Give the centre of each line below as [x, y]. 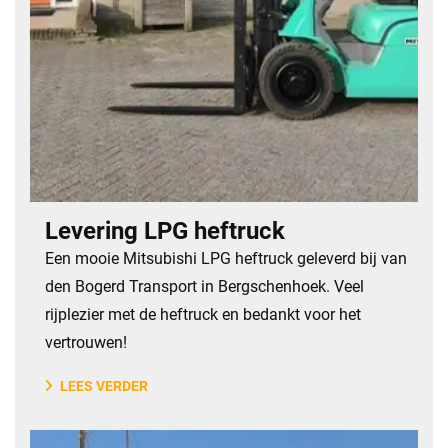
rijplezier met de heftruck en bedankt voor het [203, 314]
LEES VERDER [104, 386]
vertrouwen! [86, 342]
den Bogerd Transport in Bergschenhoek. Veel [204, 286]
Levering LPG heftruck [165, 231]
